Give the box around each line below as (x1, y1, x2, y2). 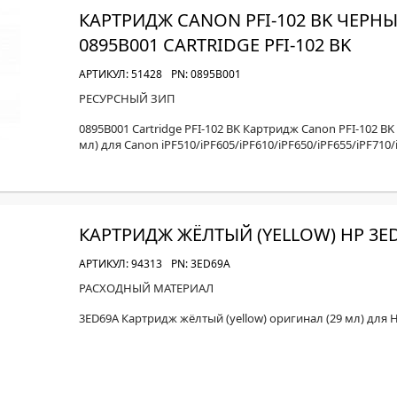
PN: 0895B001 (171, 66, 241, 82)
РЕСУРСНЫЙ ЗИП (79, 90, 175, 106)
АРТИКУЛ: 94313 (79, 256, 162, 271)
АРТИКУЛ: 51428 (79, 66, 162, 82)
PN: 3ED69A (171, 256, 230, 271)
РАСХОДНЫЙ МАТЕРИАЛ (79, 280, 214, 296)
